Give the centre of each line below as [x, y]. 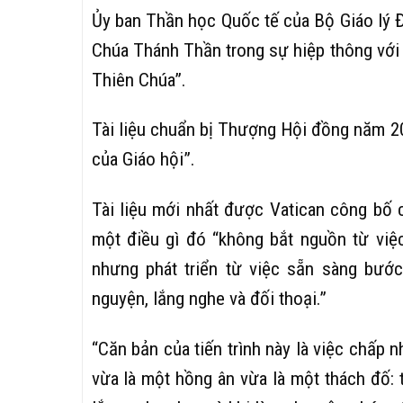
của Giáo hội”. [143, 159]
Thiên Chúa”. [139, 79]
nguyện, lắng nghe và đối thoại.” [209, 299]
